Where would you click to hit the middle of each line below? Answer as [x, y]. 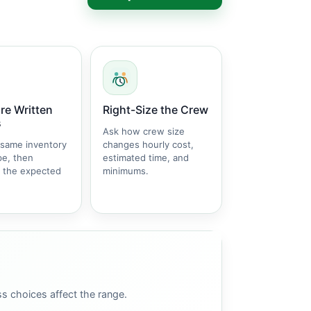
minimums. [126, 171]
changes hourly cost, [148, 144]
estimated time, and [146, 158]
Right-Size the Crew [155, 110]
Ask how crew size [144, 131]
